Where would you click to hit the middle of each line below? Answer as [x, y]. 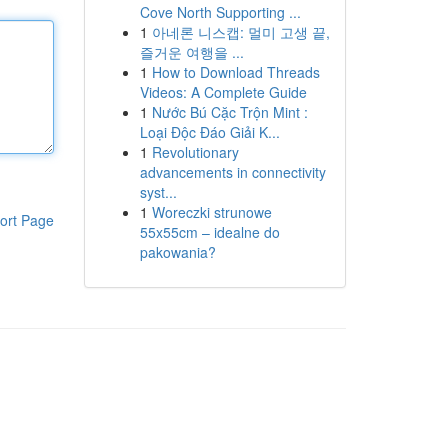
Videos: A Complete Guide [223, 92]
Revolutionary [195, 152]
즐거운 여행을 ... [191, 52]
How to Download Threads [235, 72]
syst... [158, 192]
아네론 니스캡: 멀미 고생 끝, [240, 32]
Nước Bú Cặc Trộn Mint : [229, 112]
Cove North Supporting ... [220, 12]
